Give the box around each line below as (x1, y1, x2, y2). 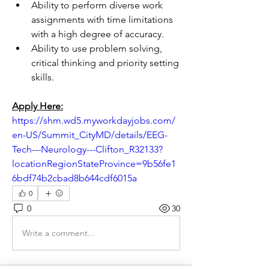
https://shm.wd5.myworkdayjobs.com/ (12, 115, 175, 126)
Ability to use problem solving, (31, 43, 162, 54)
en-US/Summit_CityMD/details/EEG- (12, 129, 168, 141)
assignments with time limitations (31, 14, 173, 25)
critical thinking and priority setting (31, 57, 179, 68)
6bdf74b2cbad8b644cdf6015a (12, 172, 137, 184)
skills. (31, 71, 54, 83)
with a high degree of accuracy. (31, 28, 164, 40)
